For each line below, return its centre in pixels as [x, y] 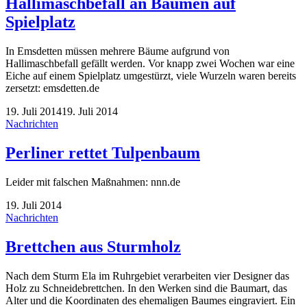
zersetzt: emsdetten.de [52, 88]
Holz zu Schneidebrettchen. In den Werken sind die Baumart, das [146, 288]
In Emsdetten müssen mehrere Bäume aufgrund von [118, 51]
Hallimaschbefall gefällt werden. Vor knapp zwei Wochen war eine [150, 63]
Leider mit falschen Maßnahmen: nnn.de [93, 182]
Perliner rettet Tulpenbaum [103, 152]
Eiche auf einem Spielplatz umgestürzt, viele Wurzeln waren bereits [151, 76]
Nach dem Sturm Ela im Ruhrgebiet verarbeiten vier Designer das [147, 275]
